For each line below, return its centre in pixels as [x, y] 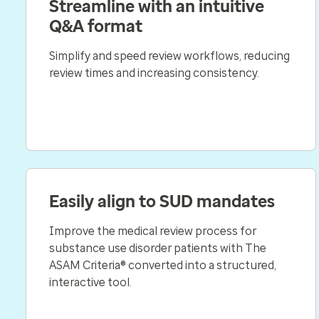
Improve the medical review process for [153, 231]
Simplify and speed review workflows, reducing [169, 56]
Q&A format [96, 26]
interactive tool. [90, 282]
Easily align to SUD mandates [162, 201]
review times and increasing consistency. [155, 73]
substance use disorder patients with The [158, 248]
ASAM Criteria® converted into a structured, [163, 265]
